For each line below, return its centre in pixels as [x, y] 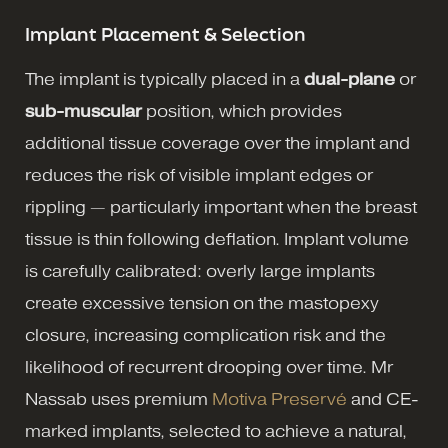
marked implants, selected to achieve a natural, [216, 431]
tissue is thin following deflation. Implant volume [217, 239]
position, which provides [242, 111]
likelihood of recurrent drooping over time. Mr [209, 367]
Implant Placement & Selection [165, 33]
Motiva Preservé [279, 399]
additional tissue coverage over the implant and [217, 143]
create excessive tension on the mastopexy [202, 303]
